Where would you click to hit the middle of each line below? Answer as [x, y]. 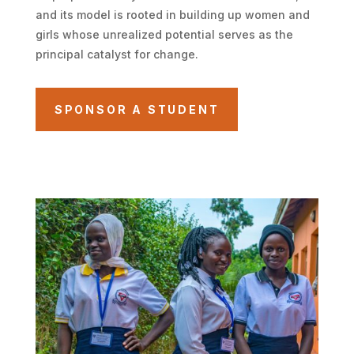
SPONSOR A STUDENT [137, 109]
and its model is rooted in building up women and [172, 14]
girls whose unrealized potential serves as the [164, 34]
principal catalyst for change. [117, 54]
